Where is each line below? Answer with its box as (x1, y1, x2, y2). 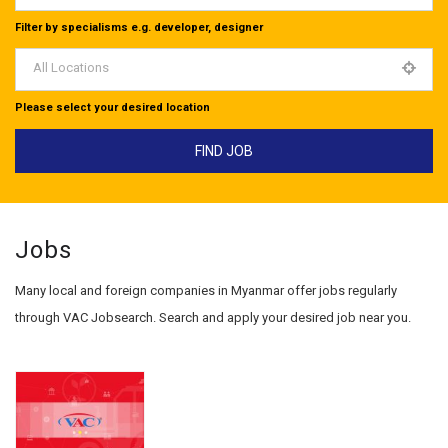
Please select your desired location (15, 100, 210, 114)
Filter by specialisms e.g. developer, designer (15, 20, 263, 34)
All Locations (33, 59, 109, 75)
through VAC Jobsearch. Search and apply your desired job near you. (15, 309, 411, 325)
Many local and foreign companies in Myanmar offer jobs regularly (15, 282, 397, 298)
